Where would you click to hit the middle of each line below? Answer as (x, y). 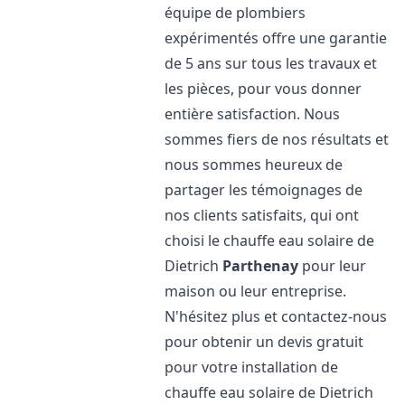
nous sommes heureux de (254, 165)
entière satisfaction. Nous (253, 114)
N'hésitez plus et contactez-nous (276, 316)
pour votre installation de (252, 367)
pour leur (333, 266)
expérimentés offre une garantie (276, 38)
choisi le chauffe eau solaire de (270, 240)
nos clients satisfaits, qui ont (262, 215)
